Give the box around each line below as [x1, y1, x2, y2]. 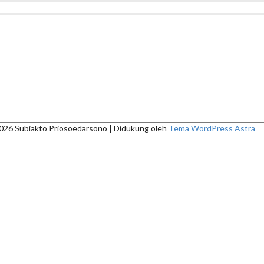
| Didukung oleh [107, 123, 169, 133]
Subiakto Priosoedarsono [15, 123, 107, 133]
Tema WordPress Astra [169, 123, 255, 133]
